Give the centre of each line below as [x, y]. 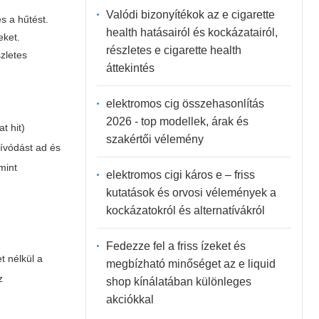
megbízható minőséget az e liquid [190, 263]
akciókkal [130, 299]
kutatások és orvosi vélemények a [191, 192]
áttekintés [130, 68]
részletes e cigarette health [173, 50]
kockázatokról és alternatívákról [185, 210]
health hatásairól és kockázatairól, [192, 32]
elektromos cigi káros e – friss [180, 174]
